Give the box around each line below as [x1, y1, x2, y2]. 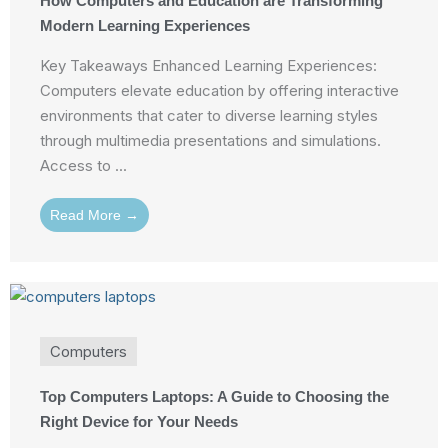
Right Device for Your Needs [40, 412, 238, 430]
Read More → [50, 207, 139, 224]
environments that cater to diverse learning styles [40, 106, 378, 126]
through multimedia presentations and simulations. [40, 131, 381, 151]
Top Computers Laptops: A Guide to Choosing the [40, 387, 389, 405]
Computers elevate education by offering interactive [40, 81, 399, 101]
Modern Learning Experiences [40, 17, 250, 35]
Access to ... [40, 156, 127, 176]
